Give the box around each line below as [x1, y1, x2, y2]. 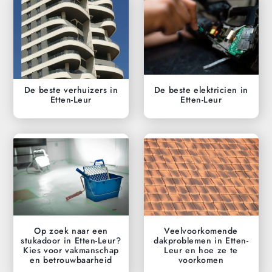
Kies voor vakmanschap [23, 243, 119, 256]
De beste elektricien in [154, 84, 248, 97]
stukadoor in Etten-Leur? [21, 234, 121, 246]
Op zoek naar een [34, 224, 108, 237]
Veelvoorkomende [164, 224, 238, 237]
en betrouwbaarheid [30, 253, 112, 266]
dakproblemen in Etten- [154, 234, 249, 246]
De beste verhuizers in [24, 84, 118, 97]
